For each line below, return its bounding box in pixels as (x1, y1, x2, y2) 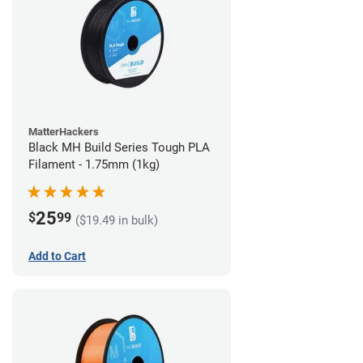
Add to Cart (28, 250, 86, 263)
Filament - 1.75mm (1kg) (28, 157, 160, 173)
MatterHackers (28, 126, 99, 139)
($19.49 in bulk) (75, 213, 158, 228)
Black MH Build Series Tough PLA (28, 140, 210, 156)
